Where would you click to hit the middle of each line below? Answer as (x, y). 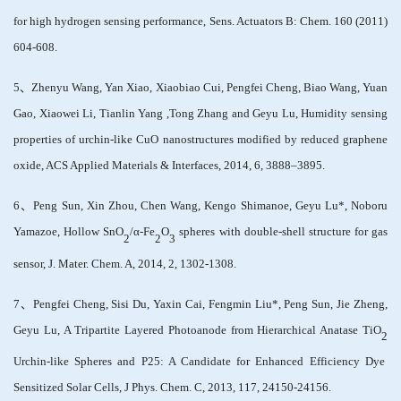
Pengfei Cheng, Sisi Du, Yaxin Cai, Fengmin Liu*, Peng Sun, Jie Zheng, (210, 304)
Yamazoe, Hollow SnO (69, 232)
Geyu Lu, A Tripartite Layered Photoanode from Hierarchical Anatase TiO (197, 330)
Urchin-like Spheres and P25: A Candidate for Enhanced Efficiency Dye (199, 361)
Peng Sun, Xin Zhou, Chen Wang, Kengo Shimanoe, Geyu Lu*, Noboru (211, 206)
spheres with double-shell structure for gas (282, 232)
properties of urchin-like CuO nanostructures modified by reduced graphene (200, 140)
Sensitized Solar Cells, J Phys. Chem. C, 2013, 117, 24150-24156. (172, 387)
